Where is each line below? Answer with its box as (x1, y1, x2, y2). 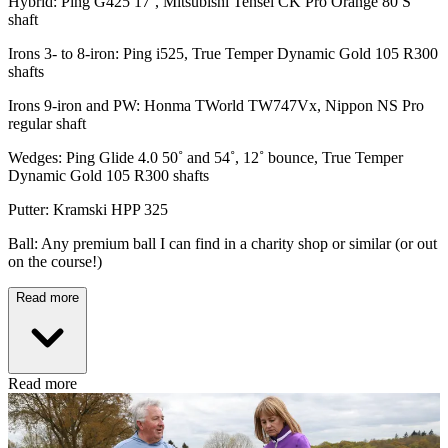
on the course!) (8, 253, 102, 271)
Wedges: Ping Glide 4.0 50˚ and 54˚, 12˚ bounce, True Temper (8, 149, 403, 167)
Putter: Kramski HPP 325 (8, 201, 168, 219)
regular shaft (8, 115, 86, 133)
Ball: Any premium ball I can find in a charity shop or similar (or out (8, 235, 437, 253)
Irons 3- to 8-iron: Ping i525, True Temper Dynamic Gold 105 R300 (8, 45, 438, 63)
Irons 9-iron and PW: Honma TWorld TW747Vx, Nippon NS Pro (8, 97, 424, 115)
